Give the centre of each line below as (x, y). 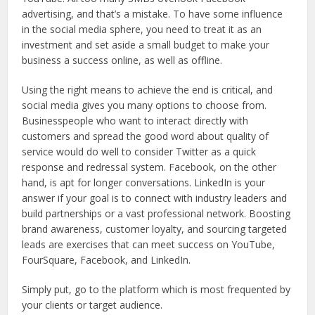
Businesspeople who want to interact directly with (135, 120)
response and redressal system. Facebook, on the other (149, 167)
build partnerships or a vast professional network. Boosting (156, 213)
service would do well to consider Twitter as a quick (139, 151)
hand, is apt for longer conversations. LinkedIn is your (144, 182)
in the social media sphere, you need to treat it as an (142, 29)
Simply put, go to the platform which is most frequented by (156, 289)
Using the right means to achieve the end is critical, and (148, 89)
